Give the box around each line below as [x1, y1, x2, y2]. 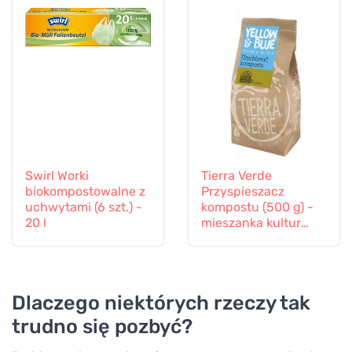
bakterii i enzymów [201, 230, 311, 246]
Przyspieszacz [201, 183, 284, 199]
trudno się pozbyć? [12, 314, 192, 338]
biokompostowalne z [25, 183, 145, 199]
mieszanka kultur [201, 214, 301, 230]
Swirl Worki [25, 167, 89, 183]
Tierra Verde [201, 167, 272, 183]
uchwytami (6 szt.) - [25, 199, 142, 214]
